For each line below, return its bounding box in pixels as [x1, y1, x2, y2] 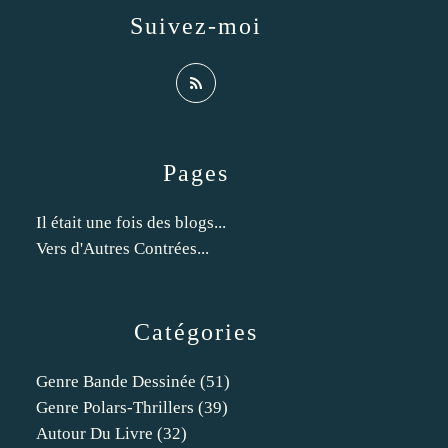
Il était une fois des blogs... [36, 213, 226, 232]
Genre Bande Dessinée [36, 372, 196, 391]
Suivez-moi [130, 13, 262, 39]
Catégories [134, 319, 258, 345]
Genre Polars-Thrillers [36, 398, 194, 417]
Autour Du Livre [36, 424, 153, 443]
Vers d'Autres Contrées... [36, 239, 209, 258]
